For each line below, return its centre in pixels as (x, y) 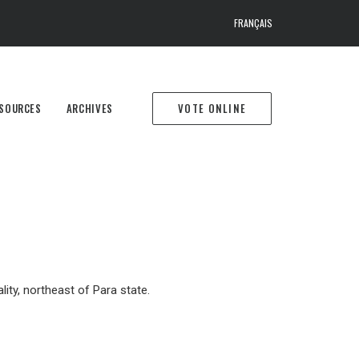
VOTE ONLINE (212, 108)
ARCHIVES (89, 108)
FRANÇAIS (253, 23)
